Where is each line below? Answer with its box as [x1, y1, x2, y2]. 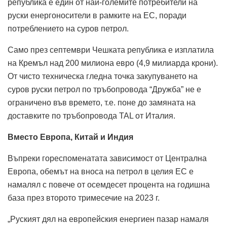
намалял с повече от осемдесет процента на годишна [8, 180, 210, 189]
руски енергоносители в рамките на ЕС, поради [8, 11, 186, 20]
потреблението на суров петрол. [8, 24, 129, 33]
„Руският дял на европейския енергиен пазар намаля [8, 215, 209, 223]
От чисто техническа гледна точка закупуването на [8, 72, 198, 81]
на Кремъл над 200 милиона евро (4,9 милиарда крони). [8, 59, 218, 67]
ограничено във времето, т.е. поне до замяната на [8, 98, 196, 107]
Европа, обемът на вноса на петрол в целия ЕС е [8, 167, 194, 176]
